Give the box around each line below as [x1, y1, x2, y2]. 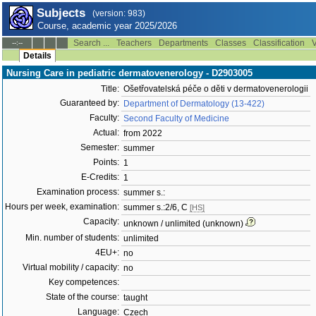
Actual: [93, 128, 119, 138]
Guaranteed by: [60, 98, 119, 108]
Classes [215, 38, 246, 48]
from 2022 [123, 128, 162, 138]
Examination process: [37, 187, 119, 197]
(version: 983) [92, 8, 145, 18]
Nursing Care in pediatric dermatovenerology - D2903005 [6, 68, 253, 78]
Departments [159, 38, 208, 48]
